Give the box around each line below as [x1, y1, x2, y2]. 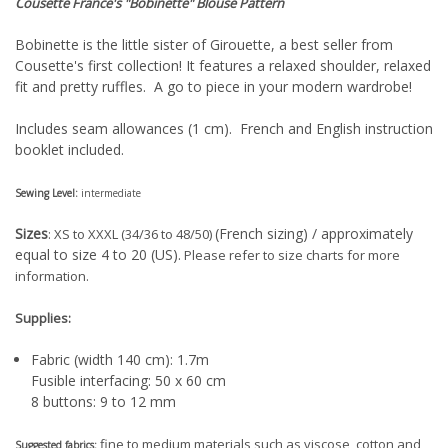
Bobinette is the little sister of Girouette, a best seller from [15, 35, 393, 55]
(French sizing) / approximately [215, 224, 413, 244]
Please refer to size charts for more [181, 246, 400, 265]
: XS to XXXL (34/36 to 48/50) [48, 225, 215, 244]
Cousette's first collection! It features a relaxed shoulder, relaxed [15, 56, 431, 76]
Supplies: [15, 309, 71, 328]
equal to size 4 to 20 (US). [15, 245, 181, 265]
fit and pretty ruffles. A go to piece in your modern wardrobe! [15, 77, 416, 97]
